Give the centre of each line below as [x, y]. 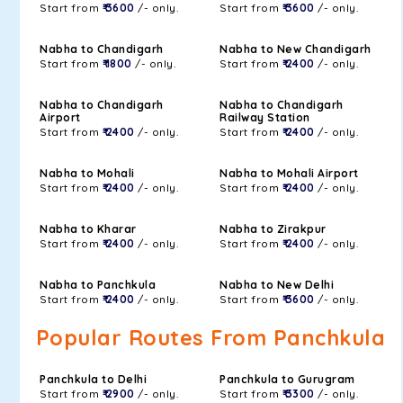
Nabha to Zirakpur [273, 229]
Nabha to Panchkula [98, 285]
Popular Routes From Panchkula [210, 338]
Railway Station [265, 117]
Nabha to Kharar [88, 229]
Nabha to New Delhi [277, 285]
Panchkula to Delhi [93, 379]
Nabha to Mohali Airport [289, 173]
